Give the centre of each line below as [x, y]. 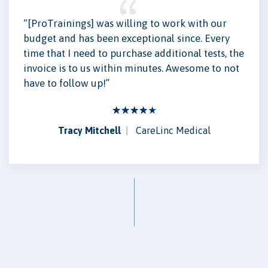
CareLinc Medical [173, 131]
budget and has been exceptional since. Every [127, 39]
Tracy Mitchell [89, 131]
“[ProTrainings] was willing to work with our [125, 24]
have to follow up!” [66, 83]
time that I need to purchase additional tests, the [134, 54]
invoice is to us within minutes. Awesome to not [131, 68]
